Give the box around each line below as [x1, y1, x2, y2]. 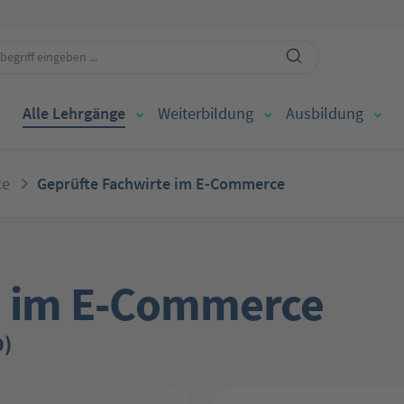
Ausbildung [286, 103, 363, 124]
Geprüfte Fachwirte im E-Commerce [37, 173, 286, 194]
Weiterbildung [158, 103, 253, 124]
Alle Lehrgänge [23, 103, 125, 124]
